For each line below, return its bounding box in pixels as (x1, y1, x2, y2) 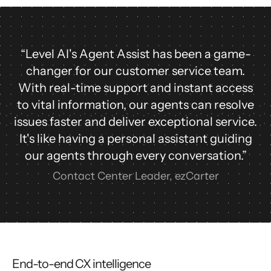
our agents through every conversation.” (24, 148, 247, 163)
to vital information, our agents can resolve (17, 97, 254, 112)
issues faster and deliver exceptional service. (14, 114, 257, 129)
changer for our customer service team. (26, 64, 245, 78)
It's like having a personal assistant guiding (19, 131, 252, 146)
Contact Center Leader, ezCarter (52, 169, 219, 183)
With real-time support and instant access (18, 80, 253, 95)
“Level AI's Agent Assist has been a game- (20, 47, 251, 61)
